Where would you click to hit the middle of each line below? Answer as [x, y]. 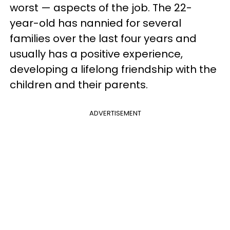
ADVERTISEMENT [115, 113]
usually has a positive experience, [96, 54]
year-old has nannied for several [95, 23]
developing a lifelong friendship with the [113, 69]
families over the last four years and [103, 38]
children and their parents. [79, 84]
